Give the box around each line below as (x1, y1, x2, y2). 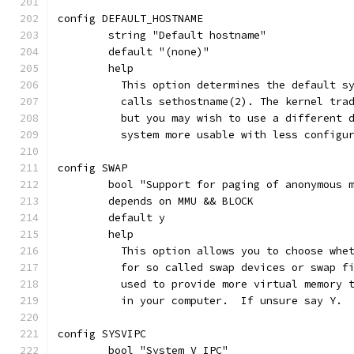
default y (108, 211, 165, 224)
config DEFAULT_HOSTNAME (58, 12, 203, 25)
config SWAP (58, 161, 127, 175)
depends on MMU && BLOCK (108, 194, 254, 208)
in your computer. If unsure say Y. (108, 294, 342, 307)
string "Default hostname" (108, 28, 266, 42)
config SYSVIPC (58, 327, 146, 341)
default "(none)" (108, 45, 209, 58)
